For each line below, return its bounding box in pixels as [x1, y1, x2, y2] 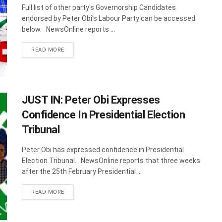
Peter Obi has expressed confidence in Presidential [22, 145, 184, 154]
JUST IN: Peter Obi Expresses [22, 93, 160, 106]
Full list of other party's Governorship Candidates [22, 3, 176, 11]
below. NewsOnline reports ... [22, 25, 115, 33]
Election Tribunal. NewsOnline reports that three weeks [22, 156, 200, 165]
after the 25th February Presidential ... [22, 167, 142, 175]
